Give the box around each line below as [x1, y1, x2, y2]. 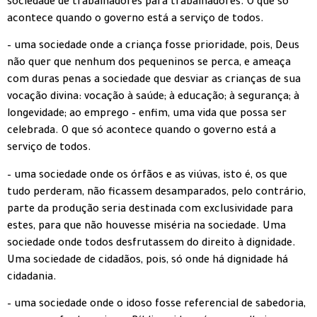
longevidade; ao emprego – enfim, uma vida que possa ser [7, 109, 287, 121]
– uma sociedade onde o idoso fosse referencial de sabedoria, [7, 299, 306, 311]
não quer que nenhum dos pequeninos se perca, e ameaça [7, 58, 291, 70]
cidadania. [7, 272, 57, 284]
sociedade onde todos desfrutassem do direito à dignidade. [7, 238, 296, 250]
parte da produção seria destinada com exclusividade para [7, 204, 293, 216]
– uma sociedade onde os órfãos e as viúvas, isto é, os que [7, 170, 287, 182]
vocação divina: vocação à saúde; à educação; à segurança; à [7, 92, 299, 104]
